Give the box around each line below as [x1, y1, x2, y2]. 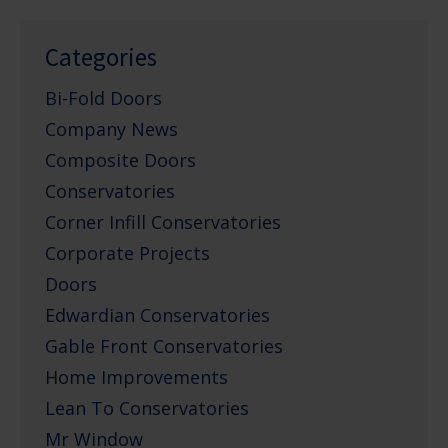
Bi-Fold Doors [45, 85, 162, 110]
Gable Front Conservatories [45, 333, 283, 358]
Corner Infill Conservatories [45, 209, 281, 234]
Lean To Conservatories [45, 395, 249, 420]
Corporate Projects [45, 240, 210, 265]
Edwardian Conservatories [45, 302, 270, 327]
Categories [45, 40, 157, 73]
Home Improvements [45, 364, 228, 389]
